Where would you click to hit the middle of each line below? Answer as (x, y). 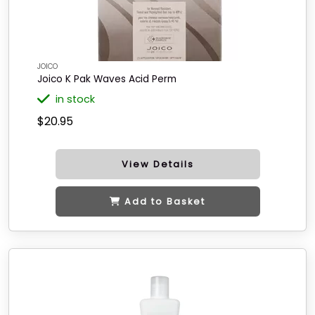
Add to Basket (165, 201)
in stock (75, 99)
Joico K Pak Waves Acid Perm (107, 79)
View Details (157, 164)
